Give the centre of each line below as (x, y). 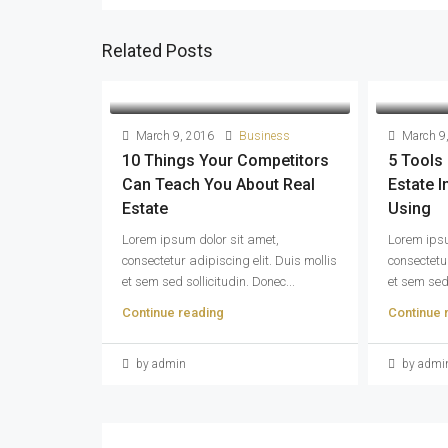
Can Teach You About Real (218, 184)
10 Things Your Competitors (225, 160)
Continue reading (173, 312)
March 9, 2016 (173, 135)
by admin (159, 363)
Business (264, 135)
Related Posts (157, 50)
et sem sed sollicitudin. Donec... (208, 281)
